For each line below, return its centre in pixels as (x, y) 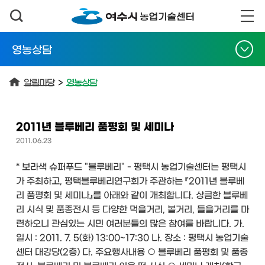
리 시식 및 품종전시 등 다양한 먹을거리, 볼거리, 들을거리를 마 (132, 209)
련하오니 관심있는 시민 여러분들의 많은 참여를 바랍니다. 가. (130, 223)
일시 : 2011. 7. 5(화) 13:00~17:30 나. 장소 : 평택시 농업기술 (132, 237)
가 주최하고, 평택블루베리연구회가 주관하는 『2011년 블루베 (130, 180)
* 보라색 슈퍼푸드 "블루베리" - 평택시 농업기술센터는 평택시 (131, 166)
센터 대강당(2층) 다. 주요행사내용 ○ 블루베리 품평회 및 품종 (132, 251)
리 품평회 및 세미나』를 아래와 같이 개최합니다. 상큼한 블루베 (132, 194)
